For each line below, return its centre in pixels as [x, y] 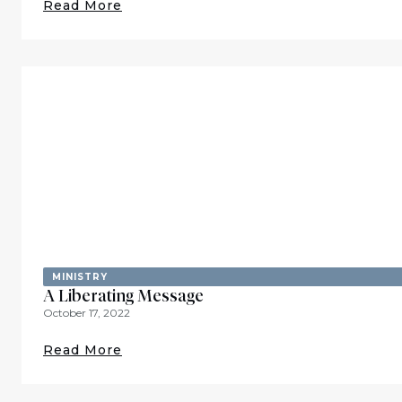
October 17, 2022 [87, 313]
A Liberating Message [123, 297]
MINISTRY [80, 277]
